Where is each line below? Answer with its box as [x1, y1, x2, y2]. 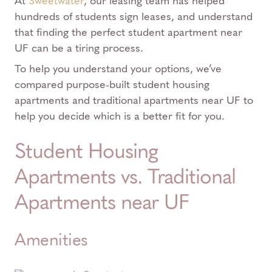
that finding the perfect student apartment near [15, 25, 242, 39]
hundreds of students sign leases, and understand [15, 10, 253, 23]
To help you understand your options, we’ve [15, 62, 222, 75]
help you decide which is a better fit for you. [15, 109, 225, 123]
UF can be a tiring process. [15, 41, 143, 55]
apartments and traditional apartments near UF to [15, 93, 253, 107]
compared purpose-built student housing [15, 78, 209, 91]
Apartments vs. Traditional [15, 164, 236, 189]
